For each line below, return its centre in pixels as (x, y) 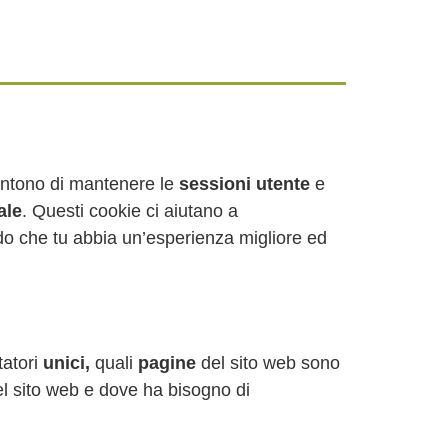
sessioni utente (244, 184)
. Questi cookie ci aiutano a (130, 211)
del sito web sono (268, 363)
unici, (66, 363)
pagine (167, 363)
